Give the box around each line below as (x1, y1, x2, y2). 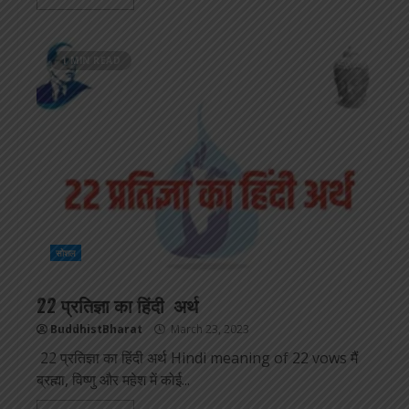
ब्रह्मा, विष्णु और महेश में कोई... (37, 370, 190, 391)
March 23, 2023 (168, 321, 249, 338)
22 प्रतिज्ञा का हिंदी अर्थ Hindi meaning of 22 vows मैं (37, 348, 358, 369)
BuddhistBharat (50, 321, 142, 338)
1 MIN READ (61, 54, 121, 68)
